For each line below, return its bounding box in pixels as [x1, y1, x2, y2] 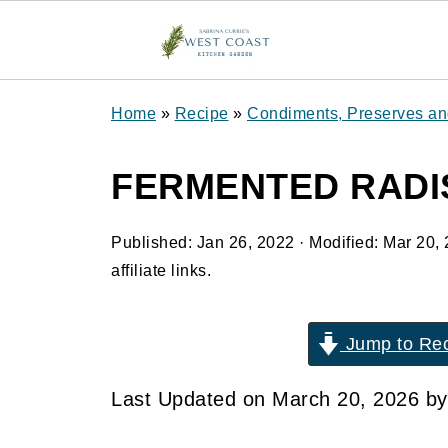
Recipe [174, 105, 229, 122]
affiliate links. [111, 262, 211, 279]
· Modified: [294, 234, 383, 251]
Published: [111, 234, 197, 251]
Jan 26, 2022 [196, 234, 295, 251]
